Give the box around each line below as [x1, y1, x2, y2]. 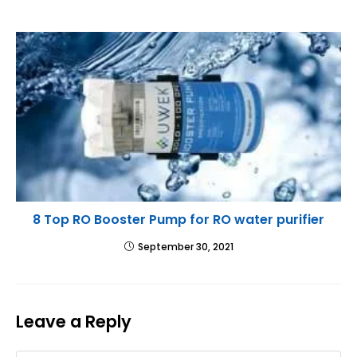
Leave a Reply [16, 310, 131, 334]
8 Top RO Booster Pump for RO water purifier [33, 210, 324, 229]
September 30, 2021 [137, 240, 233, 254]
